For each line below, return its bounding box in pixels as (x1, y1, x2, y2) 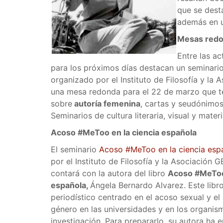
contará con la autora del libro (51, 168, 168, 178)
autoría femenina (72, 99, 140, 109)
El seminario (51, 144, 99, 154)
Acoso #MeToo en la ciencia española (51, 127, 197, 137)
